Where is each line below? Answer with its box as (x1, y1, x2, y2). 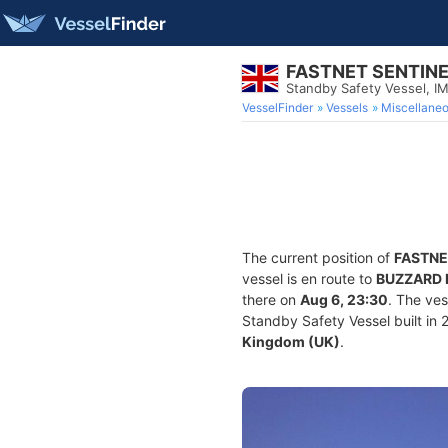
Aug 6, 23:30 (300, 291, 388, 308)
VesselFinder (242, 100, 313, 115)
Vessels (326, 100, 368, 115)
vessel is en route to (242, 270, 376, 287)
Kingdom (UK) (242, 333, 340, 350)
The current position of (242, 249, 394, 266)
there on (242, 291, 300, 308)
